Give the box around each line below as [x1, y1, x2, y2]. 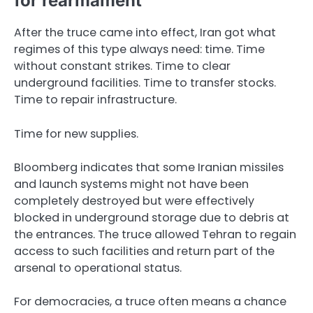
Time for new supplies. [14, 125, 138, 142]
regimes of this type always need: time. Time [14, 41, 265, 58]
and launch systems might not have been [14, 175, 249, 192]
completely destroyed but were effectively [14, 192, 254, 209]
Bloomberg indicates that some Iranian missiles [14, 159, 284, 175]
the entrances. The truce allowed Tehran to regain [14, 226, 296, 242]
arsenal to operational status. [14, 259, 182, 276]
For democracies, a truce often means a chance [14, 293, 286, 310]
